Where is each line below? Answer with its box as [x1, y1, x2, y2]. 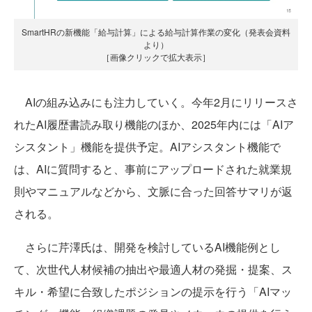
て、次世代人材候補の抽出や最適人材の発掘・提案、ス [14, 261, 292, 278]
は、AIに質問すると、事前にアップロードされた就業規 [14, 161, 292, 178]
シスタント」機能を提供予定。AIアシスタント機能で [14, 139, 281, 155]
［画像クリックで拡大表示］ [102, 51, 210, 63]
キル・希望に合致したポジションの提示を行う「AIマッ [14, 283, 292, 300]
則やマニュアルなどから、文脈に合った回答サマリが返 [14, 183, 292, 200]
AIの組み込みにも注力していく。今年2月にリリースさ [14, 94, 298, 111]
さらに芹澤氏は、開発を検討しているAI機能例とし [14, 239, 281, 256]
